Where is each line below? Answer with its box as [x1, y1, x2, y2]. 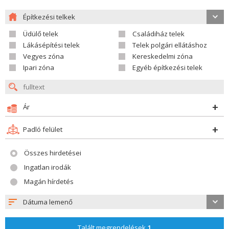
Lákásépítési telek [23, 40, 80, 50]
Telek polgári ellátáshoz [132, 40, 207, 50]
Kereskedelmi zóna [132, 52, 193, 61]
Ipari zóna [23, 63, 54, 72]
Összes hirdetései [24, 148, 81, 157]
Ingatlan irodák [24, 163, 71, 172]
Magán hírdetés [24, 177, 74, 186]
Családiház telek [132, 29, 185, 38]
